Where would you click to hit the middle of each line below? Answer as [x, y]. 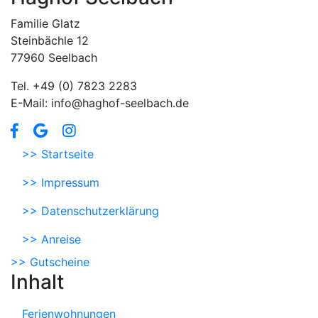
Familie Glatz [45, 23]
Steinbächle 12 [50, 40]
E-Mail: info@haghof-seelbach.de [100, 103]
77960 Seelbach [54, 57]
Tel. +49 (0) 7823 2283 [74, 86]
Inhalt [37, 281]
